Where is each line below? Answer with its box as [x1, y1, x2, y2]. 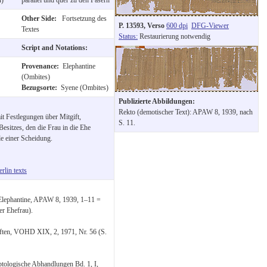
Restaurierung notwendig [138, 32, 210, 41]
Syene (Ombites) [61, 83, 108, 92]
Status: [119, 32, 138, 41]
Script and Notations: [21, 43, 91, 52]
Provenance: [21, 61, 63, 70]
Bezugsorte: [21, 83, 61, 92]
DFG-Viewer [191, 21, 229, 30]
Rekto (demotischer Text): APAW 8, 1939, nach [119, 107, 253, 116]
